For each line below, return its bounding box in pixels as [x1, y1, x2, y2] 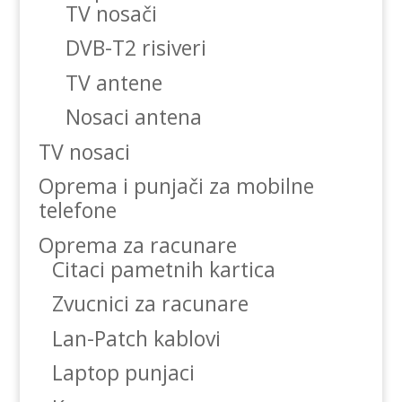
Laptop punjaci [51, 358, 195, 388]
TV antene [65, 67, 162, 97]
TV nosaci [38, 136, 130, 166]
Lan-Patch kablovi [51, 323, 221, 353]
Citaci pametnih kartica [51, 254, 275, 284]
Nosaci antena [65, 102, 202, 132]
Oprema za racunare [38, 230, 237, 259]
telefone [38, 196, 117, 225]
